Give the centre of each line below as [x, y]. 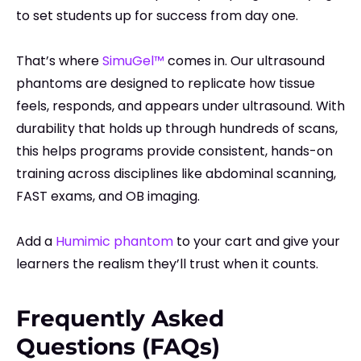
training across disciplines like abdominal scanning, [176, 174]
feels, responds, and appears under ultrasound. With [180, 106]
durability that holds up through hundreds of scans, [177, 129]
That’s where [59, 61]
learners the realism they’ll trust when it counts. [167, 264]
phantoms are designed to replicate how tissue [166, 84]
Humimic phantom [114, 242]
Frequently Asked [120, 319]
